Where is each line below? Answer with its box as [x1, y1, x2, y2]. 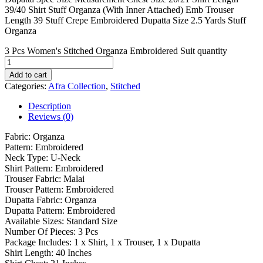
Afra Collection [48, 80, 106, 91]
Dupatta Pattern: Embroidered [5, 205, 115, 215]
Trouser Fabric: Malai [5, 173, 85, 184]
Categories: [5, 80, 48, 91]
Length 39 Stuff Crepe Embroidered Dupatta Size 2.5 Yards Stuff [5, 15, 246, 25]
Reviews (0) [28, 111, 73, 122]
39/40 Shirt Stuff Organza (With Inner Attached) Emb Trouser [5, 4, 234, 15]
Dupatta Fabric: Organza [5, 194, 96, 205]
